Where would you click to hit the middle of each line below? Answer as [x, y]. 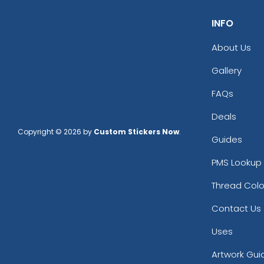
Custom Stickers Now [136, 132]
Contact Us [236, 209]
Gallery [226, 71]
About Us [231, 48]
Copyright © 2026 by [56, 132]
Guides [227, 140]
